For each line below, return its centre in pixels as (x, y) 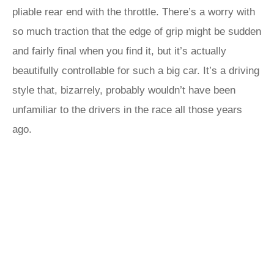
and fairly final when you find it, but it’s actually (119, 51)
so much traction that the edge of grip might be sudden (137, 31)
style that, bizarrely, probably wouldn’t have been (124, 90)
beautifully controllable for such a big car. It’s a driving (136, 71)
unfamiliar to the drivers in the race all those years (127, 110)
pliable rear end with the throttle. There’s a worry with (134, 12)
